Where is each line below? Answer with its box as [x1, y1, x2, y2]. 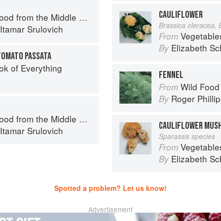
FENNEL [159, 69, 184, 81]
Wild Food [181, 80, 220, 93]
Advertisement [88, 204, 133, 214]
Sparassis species [159, 131, 215, 141]
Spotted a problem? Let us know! [54, 183, 167, 193]
